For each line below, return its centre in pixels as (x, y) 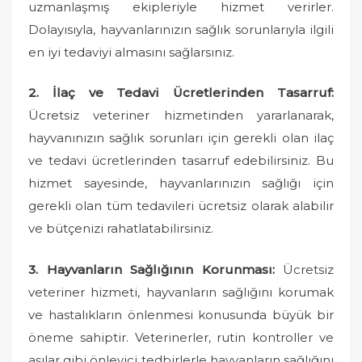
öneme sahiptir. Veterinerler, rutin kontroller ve (181, 337)
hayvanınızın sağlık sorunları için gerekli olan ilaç (181, 138)
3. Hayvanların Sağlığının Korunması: (152, 269)
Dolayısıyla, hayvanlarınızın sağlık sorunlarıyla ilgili (181, 29)
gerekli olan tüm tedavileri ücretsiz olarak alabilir (181, 206)
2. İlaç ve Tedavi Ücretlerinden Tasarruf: (181, 93)
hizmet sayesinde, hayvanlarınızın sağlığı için (181, 183)
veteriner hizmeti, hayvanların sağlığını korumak (181, 292)
